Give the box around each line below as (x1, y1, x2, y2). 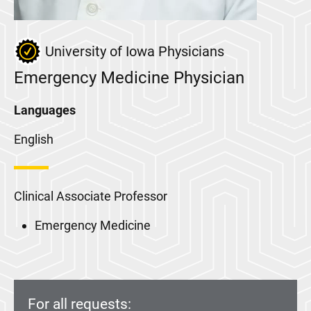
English (14, 132, 53, 146)
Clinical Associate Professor (14, 189, 167, 203)
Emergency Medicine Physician (14, 68, 244, 87)
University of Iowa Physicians (45, 43, 224, 60)
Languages (14, 103, 76, 117)
